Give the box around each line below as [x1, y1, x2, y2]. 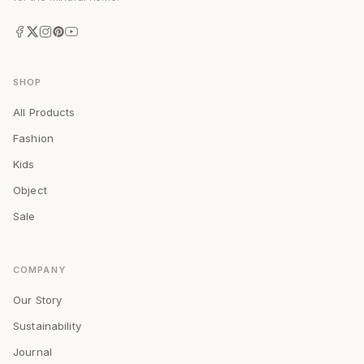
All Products [13, 105, 76, 119]
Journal [13, 345, 52, 359]
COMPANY [13, 264, 66, 276]
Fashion [13, 131, 54, 145]
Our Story [13, 293, 63, 307]
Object [13, 183, 47, 197]
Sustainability [13, 319, 81, 333]
